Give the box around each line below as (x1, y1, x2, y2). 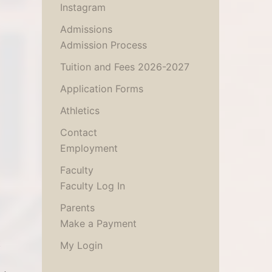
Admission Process (59, 39, 147, 51)
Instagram (59, 1, 106, 13)
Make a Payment (59, 217, 137, 229)
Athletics (59, 104, 100, 117)
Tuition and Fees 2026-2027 (59, 61, 189, 73)
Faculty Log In (59, 180, 125, 192)
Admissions (59, 23, 112, 35)
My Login (59, 239, 103, 251)
